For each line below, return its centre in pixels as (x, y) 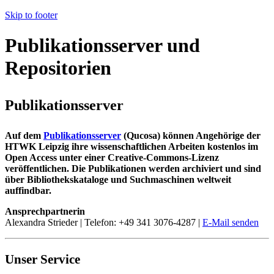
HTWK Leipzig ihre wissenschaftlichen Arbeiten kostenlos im (131, 147)
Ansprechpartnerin (45, 212)
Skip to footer (31, 15)
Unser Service (43, 259)
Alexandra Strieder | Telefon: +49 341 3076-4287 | (104, 223)
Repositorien (58, 68)
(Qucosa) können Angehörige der (191, 136)
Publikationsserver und (102, 45)
